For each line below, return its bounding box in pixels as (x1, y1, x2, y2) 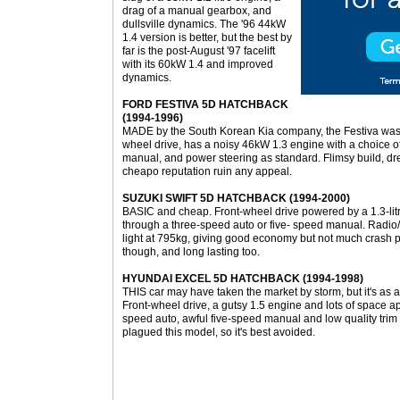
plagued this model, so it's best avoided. (122, 326, 315, 338)
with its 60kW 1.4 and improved (122, 58, 273, 71)
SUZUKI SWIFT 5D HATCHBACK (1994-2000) (122, 192, 350, 204)
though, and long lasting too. (122, 246, 260, 258)
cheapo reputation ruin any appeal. (122, 165, 292, 178)
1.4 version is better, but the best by (122, 31, 292, 44)
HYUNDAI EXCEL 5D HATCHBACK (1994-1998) (122, 272, 363, 285)
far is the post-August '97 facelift (122, 45, 275, 57)
